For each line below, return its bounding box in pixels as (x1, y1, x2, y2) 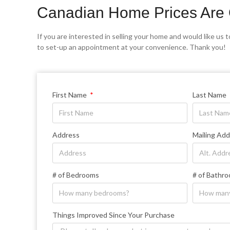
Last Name (192, 90, 226, 99)
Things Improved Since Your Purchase (52, 210, 175, 219)
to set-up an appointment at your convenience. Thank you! (37, 42, 226, 51)
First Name (52, 90, 88, 99)
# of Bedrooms (52, 170, 99, 179)
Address (52, 130, 80, 139)
